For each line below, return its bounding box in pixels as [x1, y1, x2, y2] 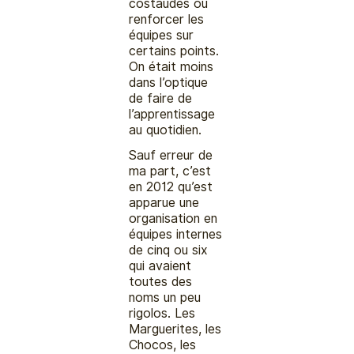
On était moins [129, 58, 214, 74]
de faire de [129, 90, 193, 106]
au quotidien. [129, 122, 202, 137]
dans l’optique [129, 74, 209, 90]
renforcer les [129, 11, 205, 27]
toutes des [129, 273, 193, 289]
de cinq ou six [129, 242, 209, 258]
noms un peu [129, 289, 201, 305]
